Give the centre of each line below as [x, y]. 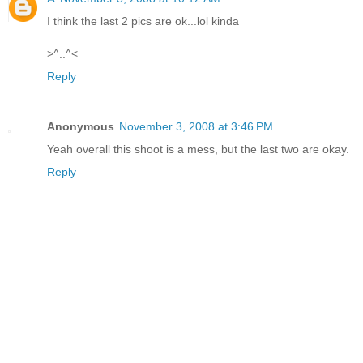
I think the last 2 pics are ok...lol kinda [143, 21]
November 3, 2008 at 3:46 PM [196, 126]
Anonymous [81, 126]
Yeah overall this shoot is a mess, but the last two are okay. [198, 149]
